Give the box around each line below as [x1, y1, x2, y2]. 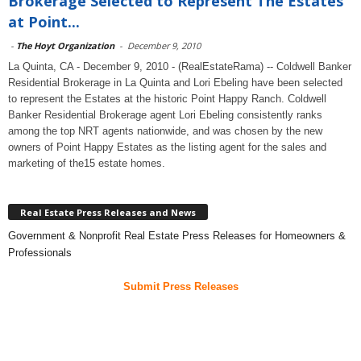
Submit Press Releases [122, 280, 239, 293]
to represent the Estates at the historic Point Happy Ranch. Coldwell [8, 93, 326, 105]
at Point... [8, 12, 80, 31]
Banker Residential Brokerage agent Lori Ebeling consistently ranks [8, 109, 322, 121]
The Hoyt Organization [16, 39, 114, 52]
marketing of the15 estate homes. [8, 157, 165, 169]
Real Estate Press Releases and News [20, 205, 196, 218]
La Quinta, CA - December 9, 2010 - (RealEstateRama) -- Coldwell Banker [8, 60, 351, 73]
